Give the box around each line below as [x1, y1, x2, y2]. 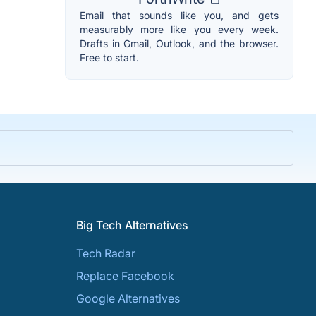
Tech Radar [76, 246, 135, 261]
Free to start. [80, 51, 139, 64]
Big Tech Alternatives [76, 218, 188, 233]
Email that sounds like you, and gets [80, 9, 279, 22]
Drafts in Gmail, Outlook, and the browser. [80, 37, 279, 50]
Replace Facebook [76, 269, 174, 284]
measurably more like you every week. [80, 23, 279, 36]
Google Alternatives [76, 291, 180, 306]
